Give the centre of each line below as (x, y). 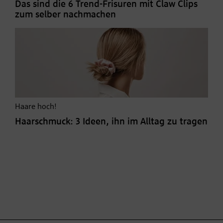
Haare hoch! (36, 107)
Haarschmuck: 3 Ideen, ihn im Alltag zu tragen (111, 122)
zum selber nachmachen (65, 15)
